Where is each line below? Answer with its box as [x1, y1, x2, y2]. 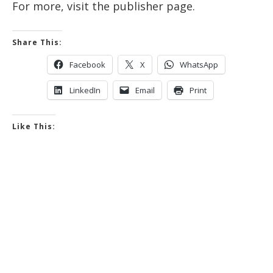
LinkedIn [69, 85, 101, 96]
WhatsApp [180, 59, 218, 71]
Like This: [12, 121, 55, 132]
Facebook [69, 59, 105, 71]
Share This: [12, 37, 62, 48]
